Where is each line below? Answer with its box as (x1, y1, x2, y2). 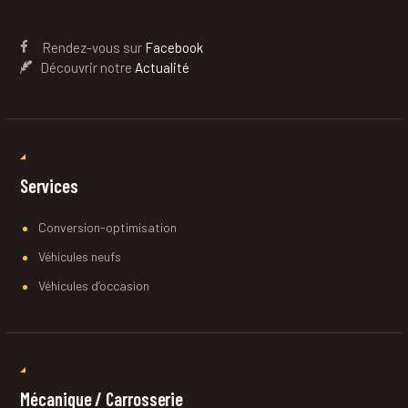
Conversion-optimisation (37, 219, 177, 235)
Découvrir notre (29, 59, 136, 76)
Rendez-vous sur (28, 39, 146, 56)
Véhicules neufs (37, 248, 121, 264)
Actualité (135, 59, 190, 76)
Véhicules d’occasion (37, 277, 149, 293)
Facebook (145, 39, 204, 56)
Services (20, 174, 78, 197)
